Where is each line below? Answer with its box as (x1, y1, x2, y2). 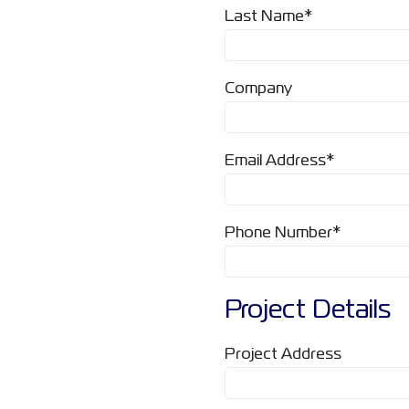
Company (225, 82, 292, 96)
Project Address (225, 348, 341, 362)
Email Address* (225, 154, 334, 168)
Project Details (225, 299, 391, 322)
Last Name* (225, 10, 312, 24)
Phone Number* (225, 226, 341, 240)
